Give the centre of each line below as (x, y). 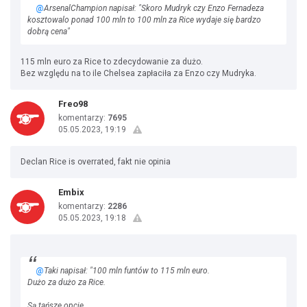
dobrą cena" (49, 32)
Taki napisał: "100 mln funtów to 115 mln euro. (127, 271)
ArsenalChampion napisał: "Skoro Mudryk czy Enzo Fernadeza (154, 8)
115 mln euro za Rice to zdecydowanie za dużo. (112, 62)
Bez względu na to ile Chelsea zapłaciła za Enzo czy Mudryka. (138, 73)
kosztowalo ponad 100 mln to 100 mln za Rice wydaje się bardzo (144, 20)
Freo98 (73, 104)
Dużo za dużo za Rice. (66, 282)
